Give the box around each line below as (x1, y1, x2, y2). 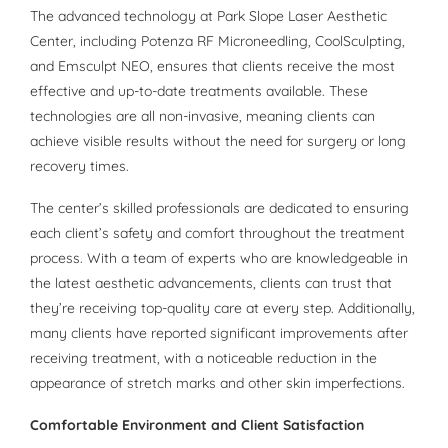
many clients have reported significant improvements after (30, 324, 408, 343)
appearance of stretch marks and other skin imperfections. (30, 374, 405, 393)
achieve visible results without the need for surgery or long (30, 132, 406, 151)
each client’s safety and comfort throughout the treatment (30, 224, 405, 243)
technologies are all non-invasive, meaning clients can (30, 107, 375, 126)
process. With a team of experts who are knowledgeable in (30, 249, 408, 268)
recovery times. (30, 157, 129, 176)
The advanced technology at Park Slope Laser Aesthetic (30, 7, 387, 26)
